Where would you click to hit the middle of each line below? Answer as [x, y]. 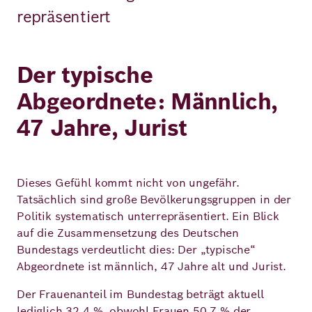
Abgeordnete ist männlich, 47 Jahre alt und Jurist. [151, 266]
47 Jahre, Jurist [102, 128]
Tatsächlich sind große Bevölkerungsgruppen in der [154, 200]
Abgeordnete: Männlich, [147, 101]
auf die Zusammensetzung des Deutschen [128, 233]
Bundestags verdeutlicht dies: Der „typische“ [136, 250]
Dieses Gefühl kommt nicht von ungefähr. [128, 183]
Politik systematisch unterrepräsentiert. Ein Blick [148, 216]
